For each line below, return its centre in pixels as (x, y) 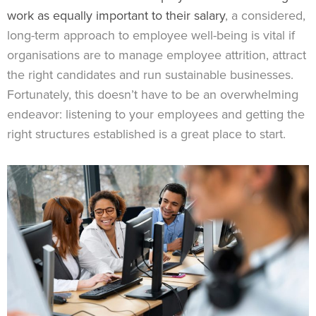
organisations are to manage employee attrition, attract (157, 55)
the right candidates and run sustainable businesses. (150, 74)
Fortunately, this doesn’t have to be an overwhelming (153, 94)
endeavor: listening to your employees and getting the (156, 114)
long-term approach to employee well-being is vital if (151, 35)
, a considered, (265, 15)
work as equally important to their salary (116, 15)
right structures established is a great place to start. (146, 134)
